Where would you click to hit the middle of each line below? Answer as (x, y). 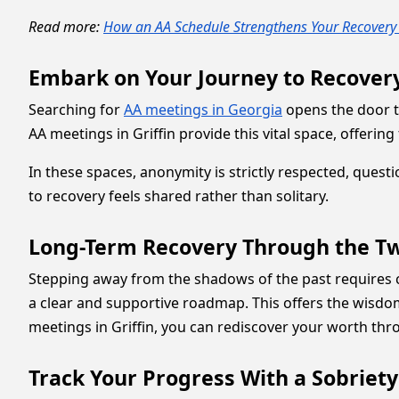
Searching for (76, 110)
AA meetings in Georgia (203, 110)
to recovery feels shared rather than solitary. (179, 196)
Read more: (66, 27)
